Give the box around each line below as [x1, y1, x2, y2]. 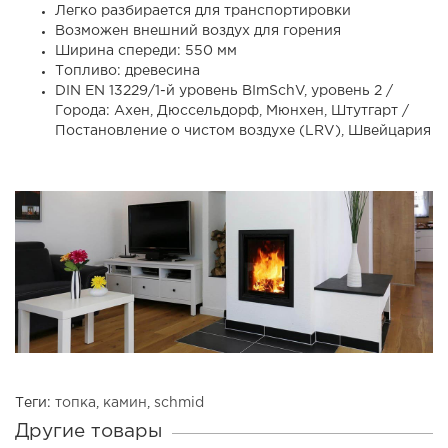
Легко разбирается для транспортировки [55, 4, 351, 17]
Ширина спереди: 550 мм [55, 44, 237, 57]
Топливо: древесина [55, 64, 200, 77]
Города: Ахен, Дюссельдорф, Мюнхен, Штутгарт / [55, 104, 409, 117]
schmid [154, 396, 204, 409]
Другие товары [15, 422, 162, 440]
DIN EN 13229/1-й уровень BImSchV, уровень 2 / [55, 84, 393, 97]
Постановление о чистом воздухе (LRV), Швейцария [55, 124, 431, 137]
